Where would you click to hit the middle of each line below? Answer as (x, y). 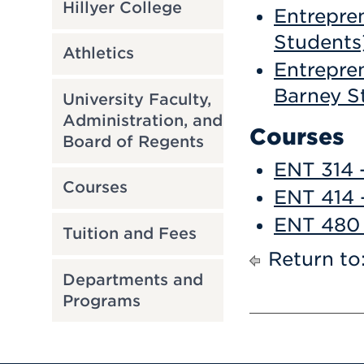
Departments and (132, 279)
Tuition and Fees (129, 234)
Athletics (98, 54)
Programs (101, 301)
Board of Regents (133, 141)
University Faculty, (136, 99)
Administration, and (142, 120)
